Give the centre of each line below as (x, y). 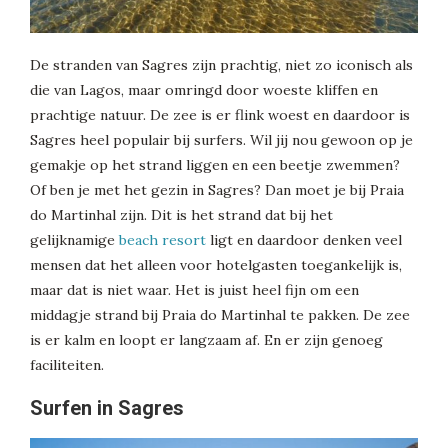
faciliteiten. (67, 364)
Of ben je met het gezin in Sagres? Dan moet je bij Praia (217, 189)
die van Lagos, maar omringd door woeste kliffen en (204, 89)
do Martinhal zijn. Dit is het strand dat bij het (181, 214)
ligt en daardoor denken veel (304, 239)
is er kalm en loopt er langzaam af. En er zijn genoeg (206, 339)
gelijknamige (74, 239)
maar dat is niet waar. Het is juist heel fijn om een (194, 289)
